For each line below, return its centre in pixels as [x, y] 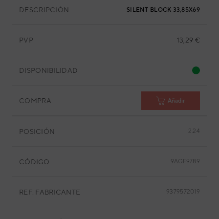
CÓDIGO [34, 162]
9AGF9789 [185, 161]
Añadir [176, 100]
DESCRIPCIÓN [44, 10]
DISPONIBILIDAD [49, 70]
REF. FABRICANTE [50, 192]
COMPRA [35, 100]
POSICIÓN [37, 131]
